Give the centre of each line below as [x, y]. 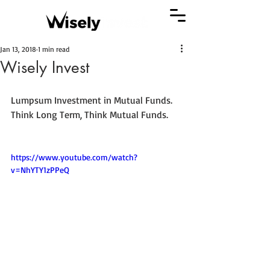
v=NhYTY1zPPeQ [40, 170]
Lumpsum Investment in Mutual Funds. [93, 100]
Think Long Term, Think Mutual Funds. [89, 115]
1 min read [54, 49]
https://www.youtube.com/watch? [74, 157]
